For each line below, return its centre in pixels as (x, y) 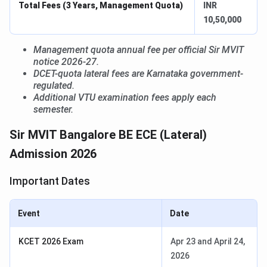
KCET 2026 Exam (51, 242)
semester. (53, 110)
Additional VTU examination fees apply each (125, 98)
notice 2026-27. (66, 62)
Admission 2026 (53, 154)
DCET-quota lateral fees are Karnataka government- (138, 74)
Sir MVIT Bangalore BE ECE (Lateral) (108, 135)
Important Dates (50, 181)
